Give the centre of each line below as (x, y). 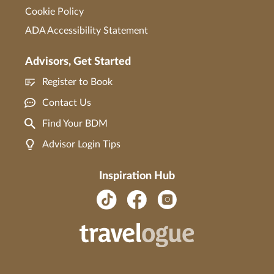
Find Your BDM (75, 123)
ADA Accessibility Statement (87, 30)
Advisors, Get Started (78, 61)
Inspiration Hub (137, 176)
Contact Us (67, 102)
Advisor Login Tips (81, 144)
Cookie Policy (54, 11)
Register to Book (77, 82)
